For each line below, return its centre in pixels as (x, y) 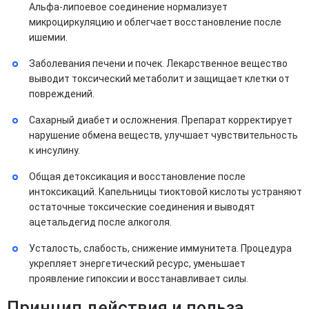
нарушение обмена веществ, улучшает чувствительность (163, 135)
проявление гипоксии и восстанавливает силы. (139, 279)
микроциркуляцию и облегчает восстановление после (155, 22)
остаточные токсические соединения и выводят (142, 207)
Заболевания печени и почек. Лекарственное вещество (158, 63)
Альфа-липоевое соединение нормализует (128, 7)
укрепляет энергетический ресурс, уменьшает (137, 263)
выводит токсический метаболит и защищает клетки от (159, 79)
